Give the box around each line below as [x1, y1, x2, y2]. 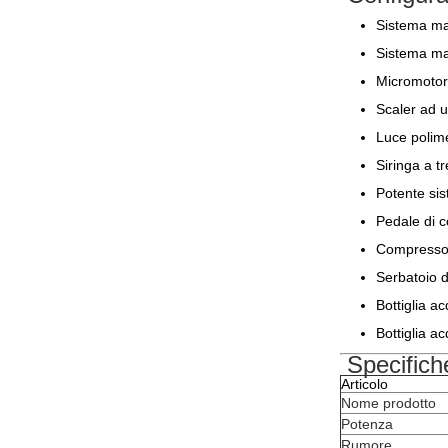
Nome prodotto [341, 395, 436, 411]
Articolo [341, 376, 388, 392]
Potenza [341, 416, 393, 432]
